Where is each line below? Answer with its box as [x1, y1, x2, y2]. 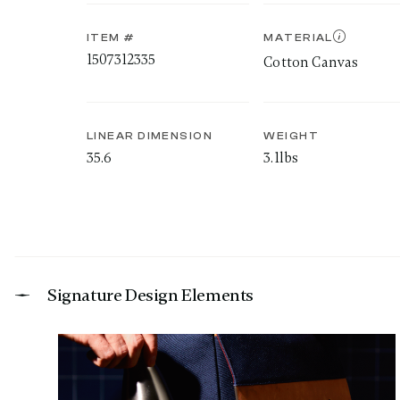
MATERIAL [263, 31, 333, 44]
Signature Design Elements [47, 284, 254, 306]
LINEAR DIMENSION [87, 129, 213, 142]
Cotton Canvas [263, 54, 359, 71]
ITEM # [87, 31, 136, 44]
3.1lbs [263, 149, 299, 167]
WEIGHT [263, 129, 319, 142]
